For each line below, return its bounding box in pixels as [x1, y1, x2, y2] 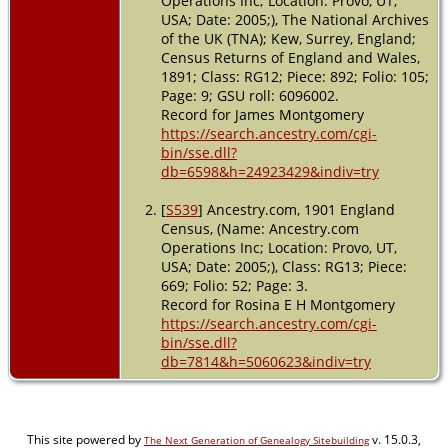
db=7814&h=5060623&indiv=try [160, 351, 371, 371]
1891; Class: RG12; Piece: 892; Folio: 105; [160, 66, 429, 86]
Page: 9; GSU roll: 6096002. [160, 85, 339, 105]
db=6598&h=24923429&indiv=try [160, 161, 379, 181]
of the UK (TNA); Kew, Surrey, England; [160, 28, 416, 48]
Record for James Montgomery [160, 104, 364, 124]
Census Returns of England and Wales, [160, 47, 420, 67]
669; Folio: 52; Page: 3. [160, 275, 308, 295]
